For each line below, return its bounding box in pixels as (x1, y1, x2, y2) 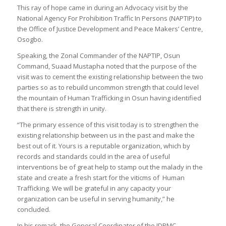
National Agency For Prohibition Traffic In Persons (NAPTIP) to (17, 14, 202, 23)
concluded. (17, 205, 50, 214)
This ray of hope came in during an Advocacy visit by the (17, 3, 188, 13)
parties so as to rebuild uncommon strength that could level (17, 83, 199, 92)
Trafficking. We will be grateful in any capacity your (17, 184, 171, 193)
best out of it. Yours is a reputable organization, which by (17, 141, 190, 151)
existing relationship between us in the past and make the (17, 131, 195, 140)
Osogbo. (17, 35, 43, 44)
